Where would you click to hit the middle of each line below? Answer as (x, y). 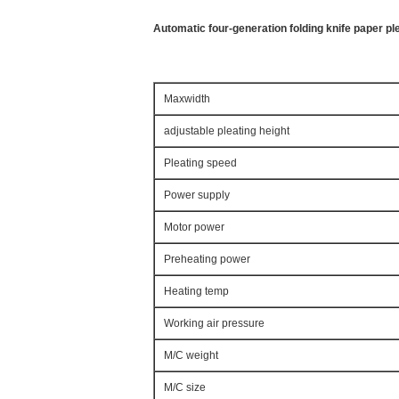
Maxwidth (187, 99)
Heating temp (196, 291)
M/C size (185, 387)
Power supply (197, 195)
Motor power (194, 227)
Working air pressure (214, 323)
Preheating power (207, 259)
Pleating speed (200, 163)
